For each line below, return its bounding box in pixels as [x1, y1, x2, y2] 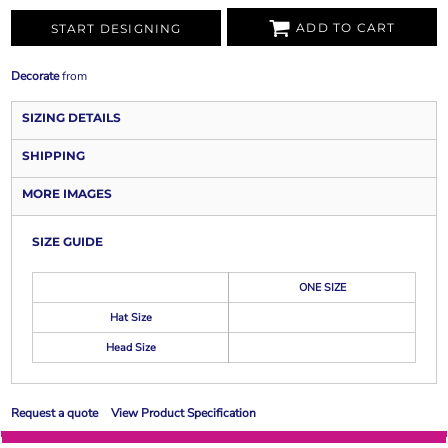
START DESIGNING [50, 21, 182, 37]
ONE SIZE [298, 280, 346, 295]
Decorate [11, 68, 59, 84]
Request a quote [11, 405, 98, 421]
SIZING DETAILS [22, 110, 121, 125]
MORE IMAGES [22, 186, 112, 201]
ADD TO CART [296, 20, 396, 36]
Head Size [105, 340, 156, 355]
